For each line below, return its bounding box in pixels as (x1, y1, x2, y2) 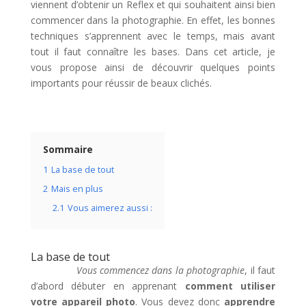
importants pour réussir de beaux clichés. (30, 76, 212, 89)
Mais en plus (51, 182, 103, 195)
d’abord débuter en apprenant (30, 279, 185, 292)
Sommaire (42, 142, 93, 156)
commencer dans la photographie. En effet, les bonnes (30, 13, 276, 27)
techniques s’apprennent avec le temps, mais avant (30, 29, 276, 42)
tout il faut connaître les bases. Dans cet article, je (30, 44, 276, 58)
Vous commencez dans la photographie (76, 263, 245, 277)
